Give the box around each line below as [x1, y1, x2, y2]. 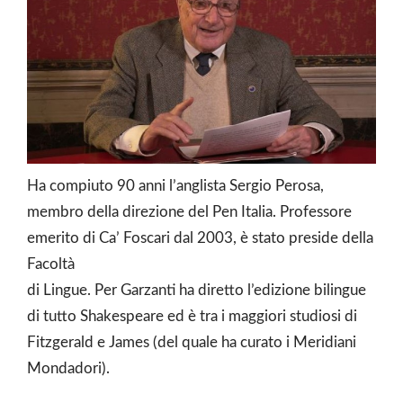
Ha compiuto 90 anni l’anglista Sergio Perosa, [27, 177, 324, 193]
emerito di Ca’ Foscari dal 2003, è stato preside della [27, 229, 373, 246]
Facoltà [27, 255, 75, 272]
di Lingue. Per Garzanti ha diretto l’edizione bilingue [27, 282, 366, 298]
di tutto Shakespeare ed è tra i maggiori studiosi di [27, 308, 357, 324]
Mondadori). [27, 360, 110, 376]
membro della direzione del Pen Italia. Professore [27, 203, 352, 219]
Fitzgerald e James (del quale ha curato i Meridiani [27, 334, 356, 350]
